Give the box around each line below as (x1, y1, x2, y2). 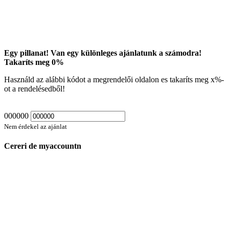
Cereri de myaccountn (4, 142, 81, 151)
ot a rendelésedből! (4, 84, 65, 94)
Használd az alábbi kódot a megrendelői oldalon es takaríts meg (4, 75, 211, 84)
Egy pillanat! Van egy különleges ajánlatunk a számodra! (4, 49, 201, 58)
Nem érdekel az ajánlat (4, 123, 67, 131)
